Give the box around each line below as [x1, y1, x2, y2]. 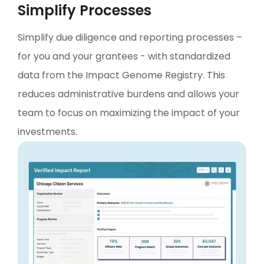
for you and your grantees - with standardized [18, 49, 230, 64]
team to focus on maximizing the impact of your [18, 106, 240, 120]
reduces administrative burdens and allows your [18, 87, 239, 101]
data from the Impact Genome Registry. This [18, 68, 225, 82]
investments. [18, 125, 77, 139]
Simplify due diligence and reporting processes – [18, 31, 242, 45]
